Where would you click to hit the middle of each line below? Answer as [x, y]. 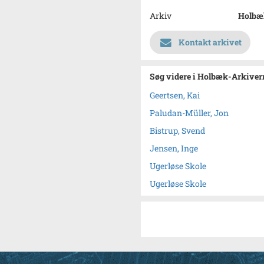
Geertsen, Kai [175, 95]
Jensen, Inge [174, 148]
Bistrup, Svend [177, 131]
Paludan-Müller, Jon [189, 113]
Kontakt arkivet [210, 42]
